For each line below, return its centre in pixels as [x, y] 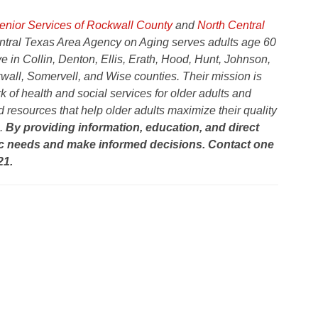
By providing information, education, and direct [132, 128]
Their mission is [222, 77]
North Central [231, 26]
